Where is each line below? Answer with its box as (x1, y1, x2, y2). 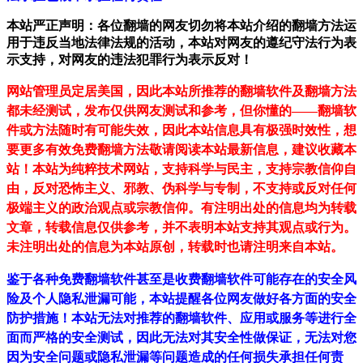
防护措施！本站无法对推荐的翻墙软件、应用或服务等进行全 (6, 311, 357, 326)
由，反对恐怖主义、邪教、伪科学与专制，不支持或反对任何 (6, 181, 357, 196)
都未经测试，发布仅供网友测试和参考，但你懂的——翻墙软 (6, 104, 357, 118)
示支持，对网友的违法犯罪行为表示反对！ (6, 53, 253, 67)
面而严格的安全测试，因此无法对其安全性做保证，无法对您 (6, 331, 357, 345)
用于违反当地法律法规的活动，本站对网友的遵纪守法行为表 (6, 36, 357, 50)
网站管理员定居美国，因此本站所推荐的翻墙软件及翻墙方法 (6, 84, 357, 99)
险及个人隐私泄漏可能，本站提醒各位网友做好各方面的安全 (6, 292, 357, 306)
